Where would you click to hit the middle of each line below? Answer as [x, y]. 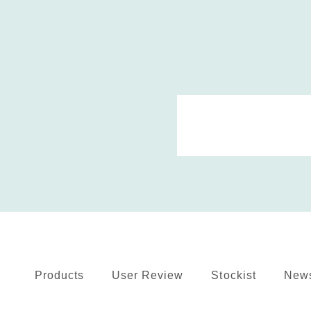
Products [60, 276]
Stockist [234, 276]
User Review [148, 276]
